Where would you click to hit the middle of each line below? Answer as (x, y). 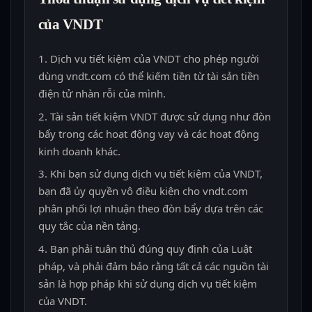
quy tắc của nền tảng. (89, 226)
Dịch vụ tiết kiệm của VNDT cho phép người (154, 59)
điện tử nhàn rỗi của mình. (102, 94)
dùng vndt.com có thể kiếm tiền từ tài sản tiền (148, 76)
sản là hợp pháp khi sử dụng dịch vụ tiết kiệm (147, 283)
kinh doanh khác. (79, 151)
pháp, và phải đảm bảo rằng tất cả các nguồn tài (153, 266)
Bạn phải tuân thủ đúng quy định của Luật (151, 248)
